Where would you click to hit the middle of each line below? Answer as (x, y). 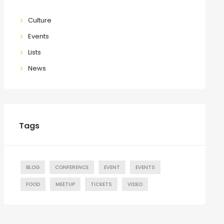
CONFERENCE (71, 167)
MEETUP (65, 184)
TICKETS (101, 184)
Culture (40, 20)
